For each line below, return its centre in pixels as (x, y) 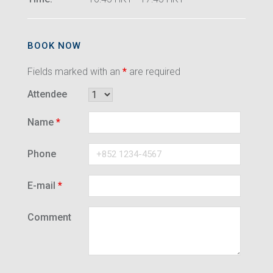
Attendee (47, 94)
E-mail (43, 186)
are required (154, 72)
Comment (49, 217)
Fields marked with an (75, 72)
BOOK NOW (54, 46)
